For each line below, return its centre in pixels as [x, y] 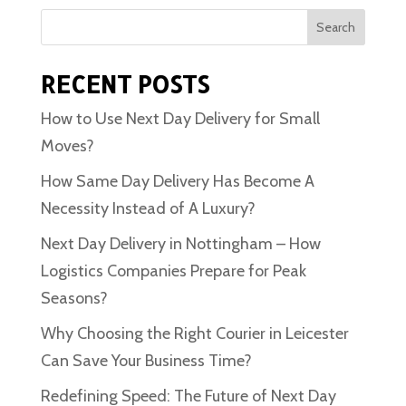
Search [336, 27]
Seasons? [74, 298]
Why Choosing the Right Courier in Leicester [194, 333]
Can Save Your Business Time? [146, 361]
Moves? [69, 146]
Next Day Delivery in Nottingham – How [180, 244]
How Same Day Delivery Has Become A [177, 181]
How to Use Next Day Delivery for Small [180, 119]
